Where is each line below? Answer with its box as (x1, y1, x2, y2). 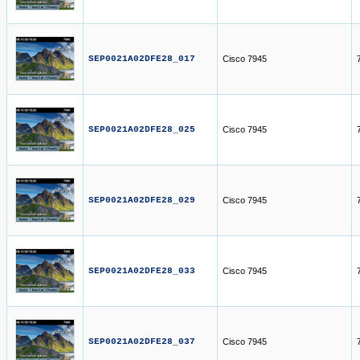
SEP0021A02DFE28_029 (88, 195, 195, 205)
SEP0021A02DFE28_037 (88, 337, 195, 346)
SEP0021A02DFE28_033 (88, 266, 195, 276)
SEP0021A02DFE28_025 (88, 125, 195, 134)
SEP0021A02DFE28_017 (88, 54, 195, 63)
